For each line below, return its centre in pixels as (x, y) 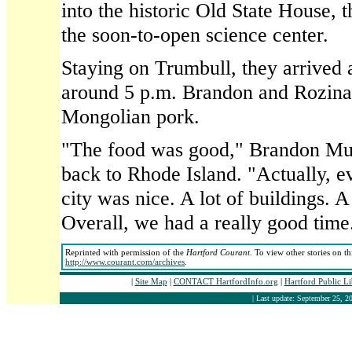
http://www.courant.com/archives (125, 262)
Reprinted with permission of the (126, 252)
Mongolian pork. (130, 116)
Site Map (151, 281)
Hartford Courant (218, 252)
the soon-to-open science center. (195, 35)
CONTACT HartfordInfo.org (225, 281)
